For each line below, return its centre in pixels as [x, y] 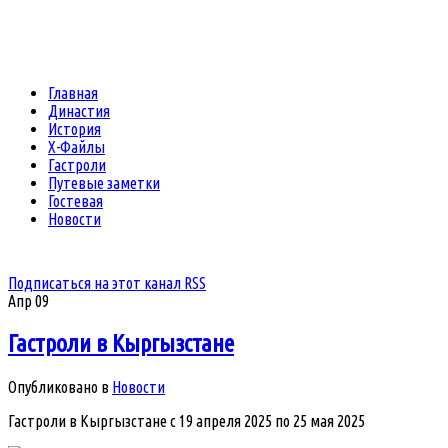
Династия [79, 111]
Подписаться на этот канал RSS [107, 283]
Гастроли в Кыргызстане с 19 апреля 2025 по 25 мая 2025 [186, 420]
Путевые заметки [104, 183]
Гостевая [75, 201]
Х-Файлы [76, 147]
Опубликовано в [58, 386]
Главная [73, 93]
